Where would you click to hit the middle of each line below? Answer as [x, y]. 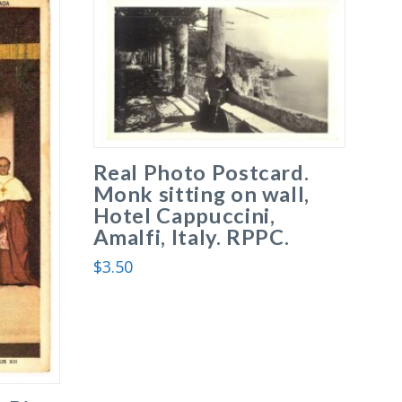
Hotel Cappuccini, [184, 216]
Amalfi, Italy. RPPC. [191, 237]
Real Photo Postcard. [201, 173]
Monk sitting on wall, [201, 194]
